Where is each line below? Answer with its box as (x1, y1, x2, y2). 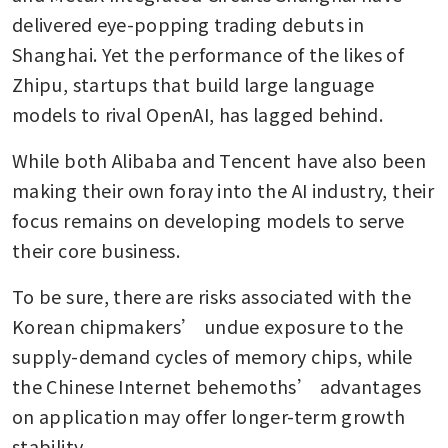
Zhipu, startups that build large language (12, 71, 375, 98)
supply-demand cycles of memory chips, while (12, 343, 413, 370)
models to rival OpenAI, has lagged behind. (12, 101, 384, 128)
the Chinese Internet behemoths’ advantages (12, 373, 422, 400)
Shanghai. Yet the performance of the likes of (12, 41, 405, 68)
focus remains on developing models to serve (12, 207, 405, 234)
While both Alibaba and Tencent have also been (12, 147, 427, 174)
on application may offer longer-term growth (12, 403, 406, 430)
